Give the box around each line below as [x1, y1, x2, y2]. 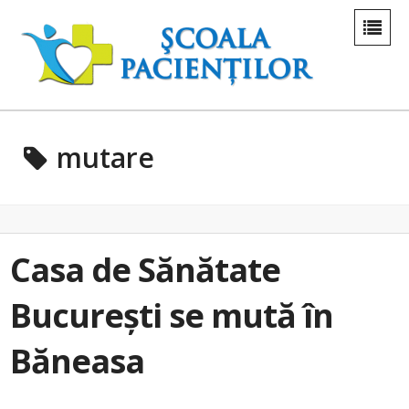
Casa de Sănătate [10, 247, 280, 292]
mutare [57, 139, 154, 176]
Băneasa [10, 339, 144, 383]
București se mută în [10, 293, 333, 338]
